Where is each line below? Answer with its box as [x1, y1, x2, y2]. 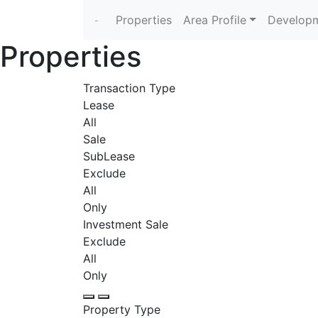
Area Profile [183, 13, 246, 27]
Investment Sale [83, 217, 168, 231]
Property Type [83, 302, 160, 317]
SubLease [83, 149, 135, 163]
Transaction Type [83, 81, 175, 95]
